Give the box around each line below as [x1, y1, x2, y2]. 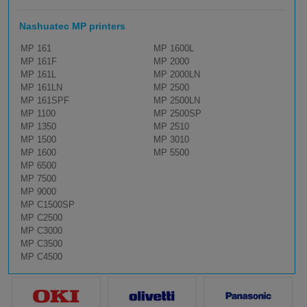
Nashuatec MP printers [19, 21, 125, 32]
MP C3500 [21, 238, 62, 249]
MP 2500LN [153, 95, 200, 106]
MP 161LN [21, 82, 62, 93]
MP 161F [21, 56, 57, 67]
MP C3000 [21, 225, 62, 236]
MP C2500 [21, 212, 62, 223]
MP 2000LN [153, 69, 200, 80]
